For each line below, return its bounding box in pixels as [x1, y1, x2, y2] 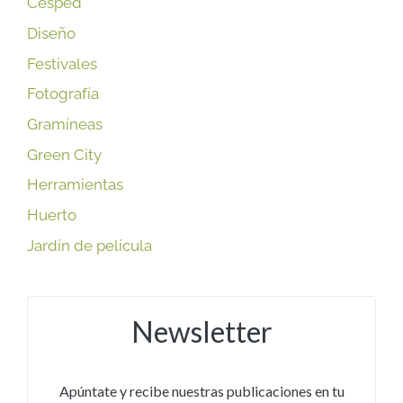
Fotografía [27, 85, 99, 103]
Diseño [27, 23, 76, 42]
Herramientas [27, 175, 123, 194]
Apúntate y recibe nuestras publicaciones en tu [58, 381, 345, 399]
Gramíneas [27, 114, 103, 133]
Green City [27, 145, 102, 164]
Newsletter [130, 314, 273, 350]
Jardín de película [27, 236, 152, 255]
